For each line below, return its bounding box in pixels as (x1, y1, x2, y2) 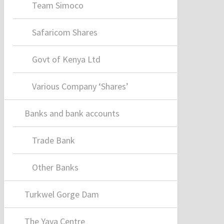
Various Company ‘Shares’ (32, 80, 129, 92)
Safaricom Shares (32, 26, 98, 38)
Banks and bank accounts (24, 107, 119, 119)
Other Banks (32, 161, 79, 173)
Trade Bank (32, 134, 75, 146)
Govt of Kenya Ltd (32, 53, 101, 65)
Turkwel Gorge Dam (24, 188, 99, 200)
